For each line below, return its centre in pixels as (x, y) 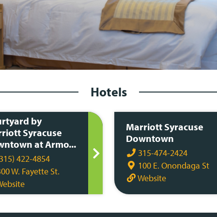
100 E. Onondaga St (173, 165)
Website (151, 178)
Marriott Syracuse (165, 127)
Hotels (108, 92)
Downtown (150, 138)
